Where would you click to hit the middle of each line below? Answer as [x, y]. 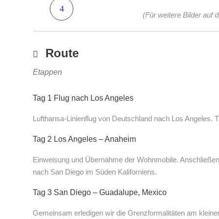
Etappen [47, 72]
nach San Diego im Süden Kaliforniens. [95, 172]
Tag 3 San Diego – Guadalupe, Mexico [100, 193]
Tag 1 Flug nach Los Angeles [83, 98]
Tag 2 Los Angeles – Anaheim [84, 139]
